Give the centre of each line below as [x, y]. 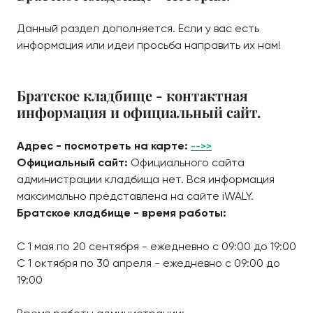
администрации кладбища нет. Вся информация [146, 179]
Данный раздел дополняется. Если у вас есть [138, 28]
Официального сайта [188, 162]
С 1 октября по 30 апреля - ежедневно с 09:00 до [148, 263]
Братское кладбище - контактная [132, 95]
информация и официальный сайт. [139, 112]
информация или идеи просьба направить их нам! [149, 45]
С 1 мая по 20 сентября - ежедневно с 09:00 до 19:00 [156, 246]
